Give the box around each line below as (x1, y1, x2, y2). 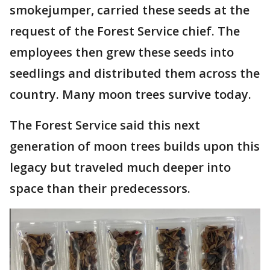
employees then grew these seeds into (10, 43, 234, 60)
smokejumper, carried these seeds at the (10, 1, 250, 18)
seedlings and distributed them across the (10, 64, 260, 81)
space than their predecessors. (10, 180, 190, 196)
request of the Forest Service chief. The (10, 22, 240, 39)
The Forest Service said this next (10, 116, 200, 133)
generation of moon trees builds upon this (10, 137, 260, 154)
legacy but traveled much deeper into (10, 159, 231, 175)
